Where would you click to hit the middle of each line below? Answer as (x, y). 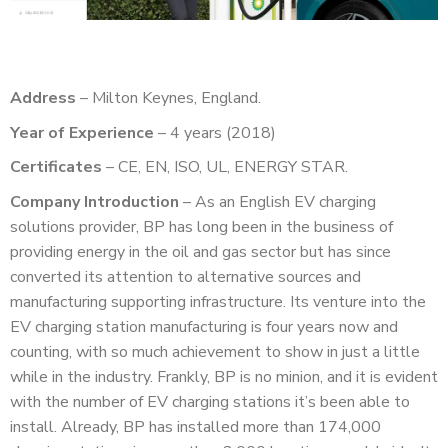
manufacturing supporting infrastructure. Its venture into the (218, 301)
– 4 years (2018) (217, 132)
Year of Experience (82, 132)
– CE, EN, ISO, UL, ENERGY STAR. (227, 167)
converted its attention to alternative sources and (185, 276)
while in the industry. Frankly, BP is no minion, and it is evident (224, 376)
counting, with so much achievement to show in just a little (215, 351)
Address (43, 98)
